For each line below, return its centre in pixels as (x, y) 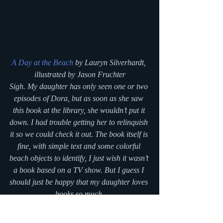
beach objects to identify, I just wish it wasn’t (80, 158)
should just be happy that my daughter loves (80, 182)
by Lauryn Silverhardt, (111, 62)
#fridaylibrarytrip (36, 218)
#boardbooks (86, 218)
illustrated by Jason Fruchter (80, 74)
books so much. (80, 194)
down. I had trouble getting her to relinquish (80, 122)
